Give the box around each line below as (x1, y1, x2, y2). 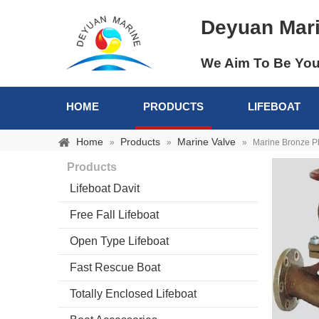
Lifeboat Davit (70, 182, 140, 194)
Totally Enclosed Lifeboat (70, 288, 197, 300)
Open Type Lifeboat (70, 235, 169, 247)
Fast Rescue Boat (70, 261, 160, 273)
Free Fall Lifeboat (70, 209, 159, 221)
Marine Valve (177, 136, 236, 147)
